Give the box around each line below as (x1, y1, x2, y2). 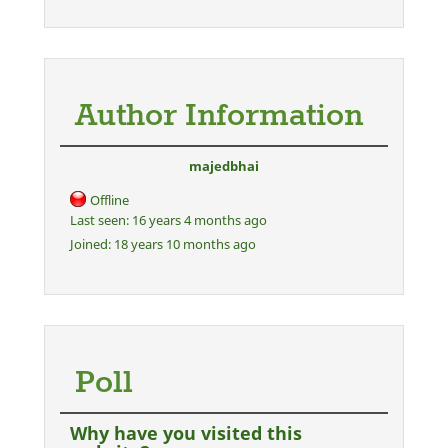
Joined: (70, 234, 111, 253)
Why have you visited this (70, 420, 302, 445)
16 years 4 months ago (129, 210, 267, 229)
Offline (90, 190, 129, 209)
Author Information (75, 95, 363, 137)
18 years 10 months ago (111, 234, 256, 253)
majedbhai (189, 156, 259, 175)
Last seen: (70, 210, 129, 229)
